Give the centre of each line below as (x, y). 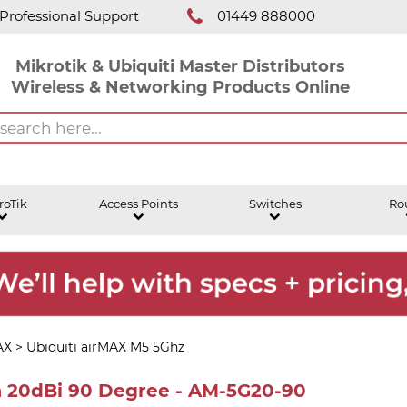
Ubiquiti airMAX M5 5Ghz (105, 347)
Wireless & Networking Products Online (180, 86)
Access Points (139, 203)
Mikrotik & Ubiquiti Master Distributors (180, 65)
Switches (275, 203)
